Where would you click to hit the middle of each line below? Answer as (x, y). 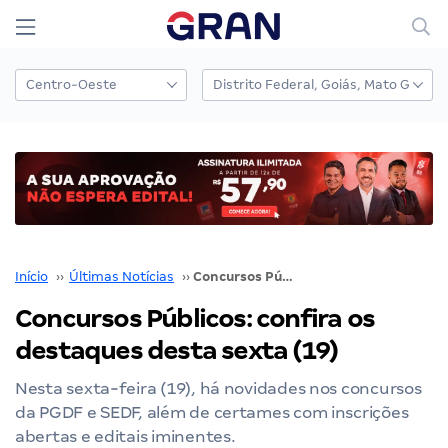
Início (31, 276)
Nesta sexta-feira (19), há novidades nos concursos (218, 388)
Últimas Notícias (121, 276)
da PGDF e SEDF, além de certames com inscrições (212, 412)
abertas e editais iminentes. (125, 436)
